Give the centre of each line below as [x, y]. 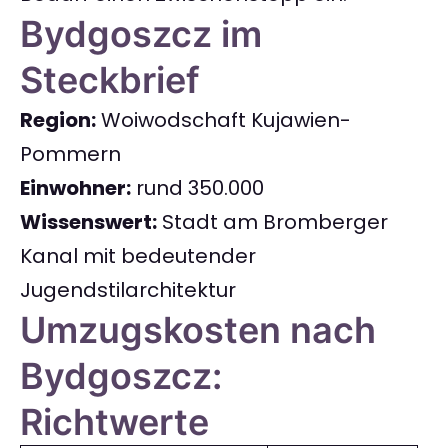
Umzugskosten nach [198, 330]
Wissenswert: [88, 222]
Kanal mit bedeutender [138, 256]
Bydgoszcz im [141, 34]
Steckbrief [110, 80]
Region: [58, 120]
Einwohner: [75, 188]
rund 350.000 [197, 188]
